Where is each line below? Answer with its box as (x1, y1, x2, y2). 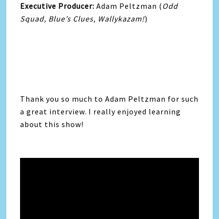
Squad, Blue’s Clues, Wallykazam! (20, 13, 145, 23)
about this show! (20, 119, 84, 129)
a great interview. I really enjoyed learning (20, 106, 181, 116)
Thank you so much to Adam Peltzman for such (20, 93, 199, 104)
